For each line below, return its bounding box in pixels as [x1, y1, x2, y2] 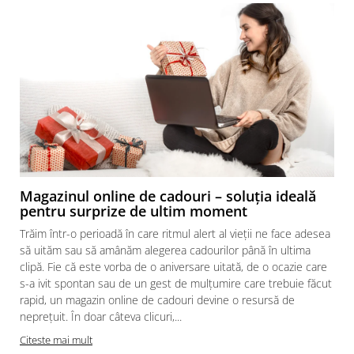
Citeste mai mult [20, 332, 92, 347]
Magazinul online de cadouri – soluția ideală [20, 186, 316, 205]
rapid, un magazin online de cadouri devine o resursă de [20, 292, 295, 307]
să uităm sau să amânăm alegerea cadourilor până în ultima [20, 242, 311, 258]
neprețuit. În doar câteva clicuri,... [20, 308, 182, 324]
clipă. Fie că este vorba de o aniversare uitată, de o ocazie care [20, 258, 327, 274]
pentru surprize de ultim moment [20, 201, 247, 220]
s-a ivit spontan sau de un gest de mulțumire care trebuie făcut [20, 275, 332, 291]
